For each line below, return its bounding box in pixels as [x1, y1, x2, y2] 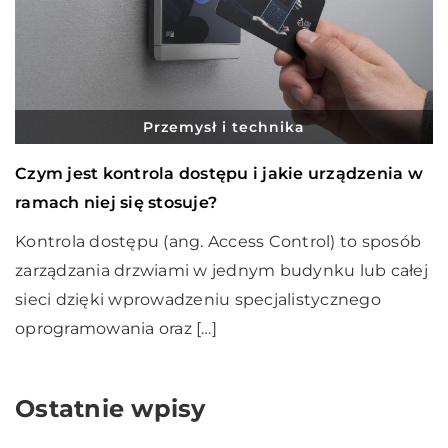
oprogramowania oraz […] [15, 318, 217, 338]
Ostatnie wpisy [15, 393, 206, 423]
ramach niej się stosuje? [15, 192, 217, 212]
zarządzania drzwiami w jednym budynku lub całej [15, 260, 428, 280]
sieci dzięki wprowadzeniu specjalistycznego [15, 289, 381, 309]
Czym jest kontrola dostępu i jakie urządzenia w [15, 163, 423, 183]
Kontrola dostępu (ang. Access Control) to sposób [15, 231, 421, 251]
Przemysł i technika [143, 117, 305, 136]
